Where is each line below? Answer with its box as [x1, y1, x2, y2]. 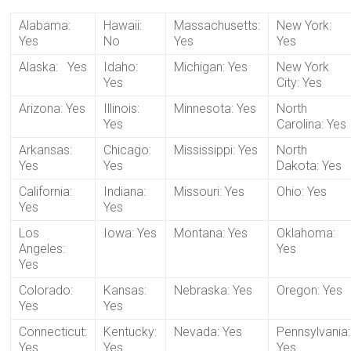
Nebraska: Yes [174, 283, 253, 298]
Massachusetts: [174, 18, 261, 33]
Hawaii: [103, 18, 143, 33]
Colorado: [19, 283, 74, 298]
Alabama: [19, 18, 71, 33]
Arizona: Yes [19, 101, 86, 116]
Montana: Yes [174, 226, 248, 241]
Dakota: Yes [277, 158, 342, 173]
